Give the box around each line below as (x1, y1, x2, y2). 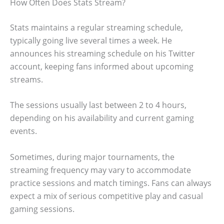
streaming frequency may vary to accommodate (10, 164, 191, 175)
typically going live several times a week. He (10, 34, 172, 46)
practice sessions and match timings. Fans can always (10, 177, 211, 188)
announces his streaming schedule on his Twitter (10, 47, 195, 59)
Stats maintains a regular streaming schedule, (10, 21, 183, 33)
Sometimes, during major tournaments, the (10, 151, 174, 162)
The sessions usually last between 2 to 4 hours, (10, 99, 186, 111)
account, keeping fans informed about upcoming (10, 60, 193, 72)
